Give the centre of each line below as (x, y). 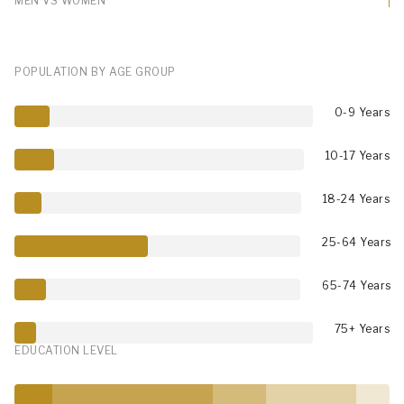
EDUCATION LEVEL (66, 350)
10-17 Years (357, 155)
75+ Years (362, 328)
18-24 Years (356, 198)
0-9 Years (362, 112)
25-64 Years (357, 242)
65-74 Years (357, 285)
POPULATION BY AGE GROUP (95, 71)
